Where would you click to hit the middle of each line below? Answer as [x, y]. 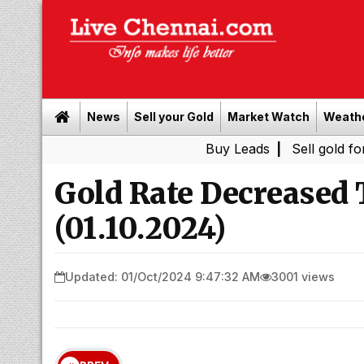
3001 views [303, 276]
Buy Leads [160, 149]
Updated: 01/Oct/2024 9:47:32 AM [162, 276]
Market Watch [269, 117]
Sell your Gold [174, 117]
